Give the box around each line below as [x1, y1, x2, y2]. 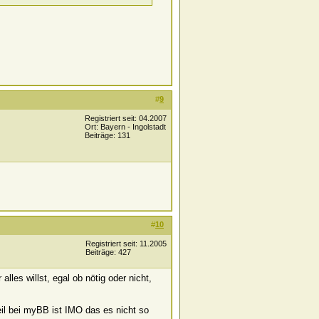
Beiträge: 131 [85, 131, 130, 140]
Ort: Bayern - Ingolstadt [85, 122, 166, 131]
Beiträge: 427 [85, 248, 131, 256]
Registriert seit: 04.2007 [85, 114, 167, 122]
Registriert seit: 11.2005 [85, 239, 167, 248]
